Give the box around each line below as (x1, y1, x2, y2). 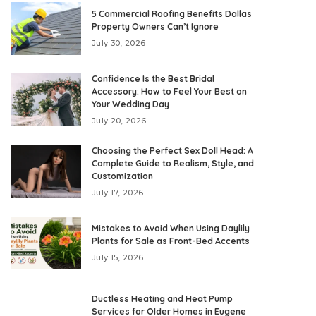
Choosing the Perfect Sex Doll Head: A (92, 145, 253, 156)
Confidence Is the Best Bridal (92, 73, 214, 84)
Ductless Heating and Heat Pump (92, 293, 233, 304)
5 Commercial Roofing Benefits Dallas (92, 8, 252, 19)
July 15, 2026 (92, 252, 144, 262)
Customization (92, 170, 153, 181)
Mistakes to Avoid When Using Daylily (92, 222, 250, 233)
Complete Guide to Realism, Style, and (92, 157, 254, 169)
